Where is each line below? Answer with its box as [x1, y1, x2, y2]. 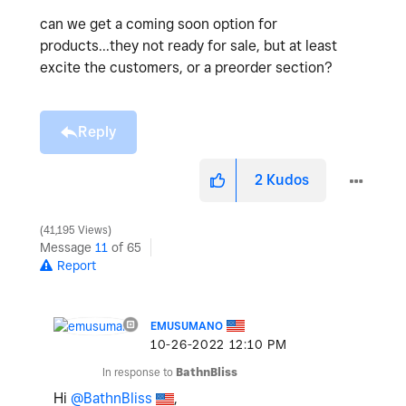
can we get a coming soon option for [40, 14, 277, 33]
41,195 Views [41, 223, 111, 237]
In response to [102, 364, 176, 379]
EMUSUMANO [150, 318, 223, 333]
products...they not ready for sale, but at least [40, 36, 337, 54]
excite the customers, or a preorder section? [40, 58, 333, 76]
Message [40, 239, 95, 255]
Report [57, 257, 96, 273]
